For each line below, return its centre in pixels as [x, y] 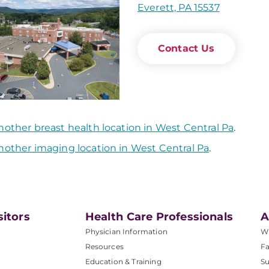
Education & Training [123, 262]
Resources [104, 247]
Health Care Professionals [159, 217]
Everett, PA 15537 [178, 8]
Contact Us [186, 48]
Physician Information [126, 232]
